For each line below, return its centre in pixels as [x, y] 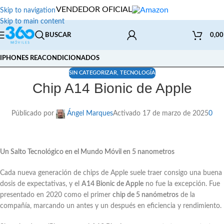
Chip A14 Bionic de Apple [112, 88]
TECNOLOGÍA [137, 73]
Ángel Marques [90, 114]
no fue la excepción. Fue [182, 184]
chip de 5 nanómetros [145, 195]
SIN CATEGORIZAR [93, 73]
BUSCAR [58, 35]
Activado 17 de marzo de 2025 [161, 114]
